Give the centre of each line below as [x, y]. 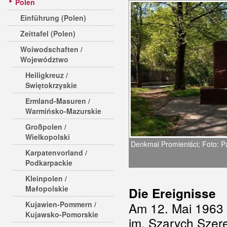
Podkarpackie [49, 163]
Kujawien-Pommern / [61, 204]
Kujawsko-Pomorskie [62, 214]
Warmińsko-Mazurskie [63, 111]
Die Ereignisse [172, 193]
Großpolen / [46, 127]
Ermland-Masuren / [58, 101]
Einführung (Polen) [53, 18]
